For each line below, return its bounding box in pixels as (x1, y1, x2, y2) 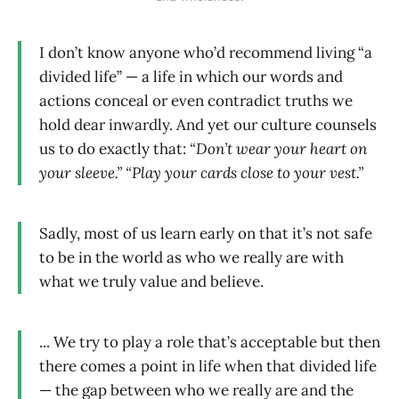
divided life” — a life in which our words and (39, 67, 343, 87)
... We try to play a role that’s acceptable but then (39, 331, 380, 352)
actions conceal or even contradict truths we (39, 91, 353, 111)
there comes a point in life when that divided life (39, 355, 377, 376)
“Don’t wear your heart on (186, 139, 367, 159)
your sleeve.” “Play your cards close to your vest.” (39, 163, 363, 183)
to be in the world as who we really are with (39, 247, 344, 267)
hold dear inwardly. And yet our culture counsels (39, 115, 377, 135)
